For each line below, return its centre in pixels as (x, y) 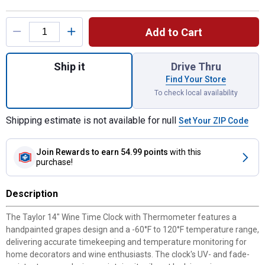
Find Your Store (196, 79)
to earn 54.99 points (130, 152)
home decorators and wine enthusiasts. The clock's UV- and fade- (128, 254)
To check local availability (196, 93)
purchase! (54, 162)
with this (185, 152)
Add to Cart (174, 32)
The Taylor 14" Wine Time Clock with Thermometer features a (121, 217)
